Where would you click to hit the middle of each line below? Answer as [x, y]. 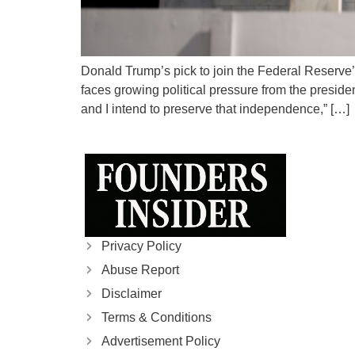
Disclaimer [131, 293]
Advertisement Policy [160, 341]
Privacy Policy [141, 246]
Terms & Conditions [156, 317]
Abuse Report [140, 269]
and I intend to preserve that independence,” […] [215, 109]
